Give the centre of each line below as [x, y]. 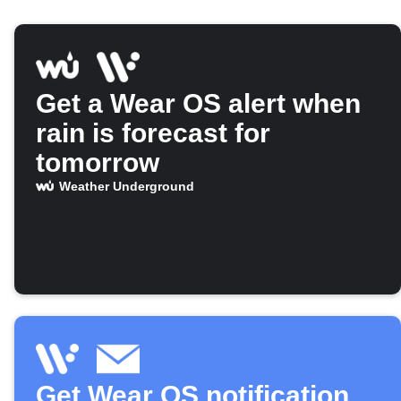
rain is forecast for [153, 133]
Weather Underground [126, 187]
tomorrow [98, 163]
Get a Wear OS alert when [198, 104]
